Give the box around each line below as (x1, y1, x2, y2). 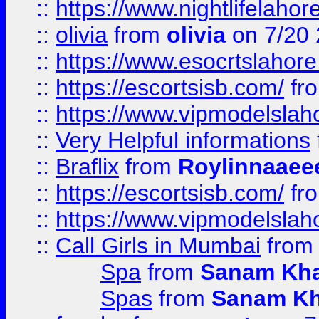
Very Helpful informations (56, 127, 310, 153)
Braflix (56, 154, 119, 179)
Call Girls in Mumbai (56, 233, 261, 258)
